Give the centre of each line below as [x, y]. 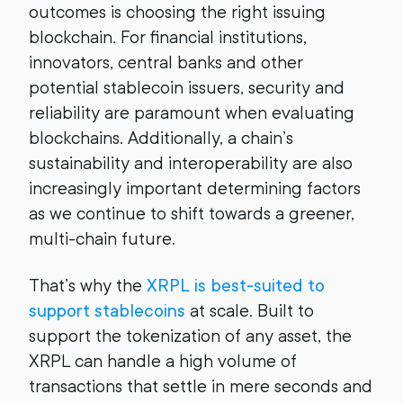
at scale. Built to [250, 311]
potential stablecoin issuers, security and [187, 88]
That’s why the [88, 286]
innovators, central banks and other [166, 63]
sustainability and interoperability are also [191, 163]
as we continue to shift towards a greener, [192, 214]
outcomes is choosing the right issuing [177, 12]
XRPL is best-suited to [236, 286]
